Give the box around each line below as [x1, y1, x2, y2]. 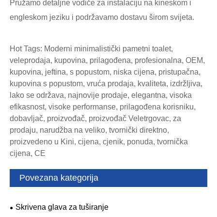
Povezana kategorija [19, 173, 98, 183]
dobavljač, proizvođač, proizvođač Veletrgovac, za [10, 114, 181, 123]
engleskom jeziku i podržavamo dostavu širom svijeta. [10, 13, 194, 22]
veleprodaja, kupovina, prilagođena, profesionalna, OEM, [10, 56, 205, 65]
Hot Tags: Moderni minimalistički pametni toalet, [10, 45, 173, 53]
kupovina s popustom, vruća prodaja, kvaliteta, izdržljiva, [10, 79, 202, 88]
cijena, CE [10, 149, 46, 158]
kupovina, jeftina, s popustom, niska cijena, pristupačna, [10, 68, 201, 77]
